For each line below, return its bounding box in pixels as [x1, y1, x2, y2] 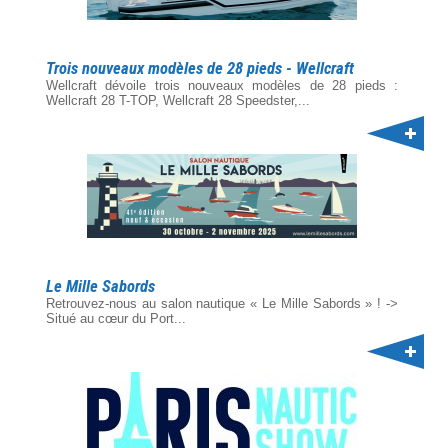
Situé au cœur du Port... [46, 311, 186, 326]
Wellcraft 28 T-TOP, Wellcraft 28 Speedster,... [46, 93, 310, 108]
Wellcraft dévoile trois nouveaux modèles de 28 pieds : [46, 78, 398, 93]
